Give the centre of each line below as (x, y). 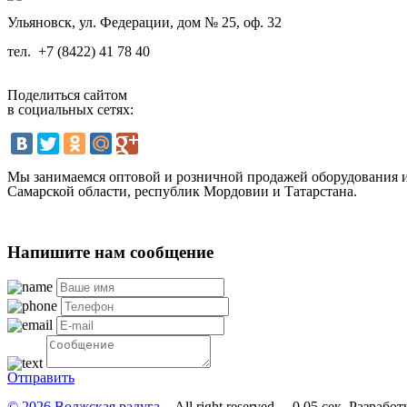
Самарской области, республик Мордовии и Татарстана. (182, 191)
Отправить (41, 378)
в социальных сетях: (70, 109)
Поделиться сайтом (67, 94)
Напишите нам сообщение (110, 253)
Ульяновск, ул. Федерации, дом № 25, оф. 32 (144, 22)
